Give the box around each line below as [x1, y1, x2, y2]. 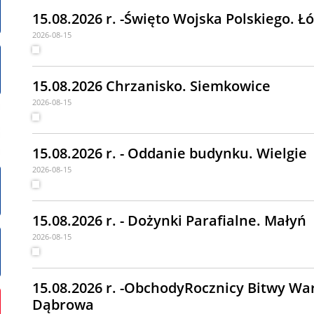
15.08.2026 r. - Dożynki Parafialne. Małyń [32, 211, 306, 230]
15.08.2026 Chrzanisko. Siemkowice [32, 76, 271, 95]
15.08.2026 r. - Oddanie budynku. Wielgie [32, 144, 307, 163]
